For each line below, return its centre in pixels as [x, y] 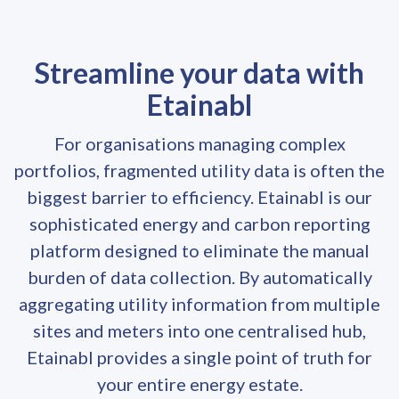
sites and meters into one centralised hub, [199, 330]
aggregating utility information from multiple [199, 304]
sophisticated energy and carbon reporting [199, 224]
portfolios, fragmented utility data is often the [199, 170]
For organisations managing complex [199, 143]
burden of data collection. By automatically [199, 277]
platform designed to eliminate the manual [199, 250]
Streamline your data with [199, 73]
